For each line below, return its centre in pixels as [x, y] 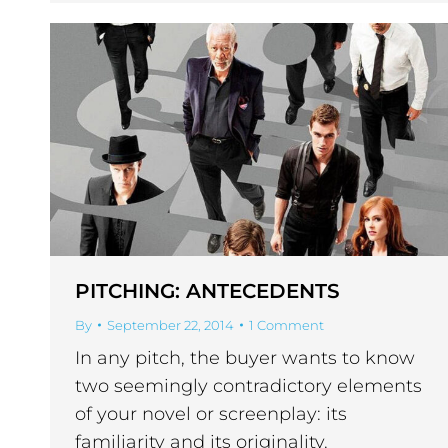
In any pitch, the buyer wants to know [245, 358]
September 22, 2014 [170, 325]
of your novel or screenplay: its [211, 414]
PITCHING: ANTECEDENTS [207, 291]
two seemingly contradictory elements [248, 386]
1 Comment [286, 325]
